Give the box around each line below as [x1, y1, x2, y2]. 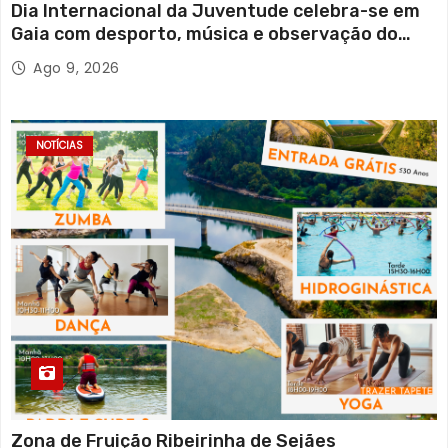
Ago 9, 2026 [33, 58, 120, 79]
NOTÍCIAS [36, 138, 83, 154]
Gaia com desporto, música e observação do [11, 23, 398, 46]
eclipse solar [11, 46, 123, 69]
